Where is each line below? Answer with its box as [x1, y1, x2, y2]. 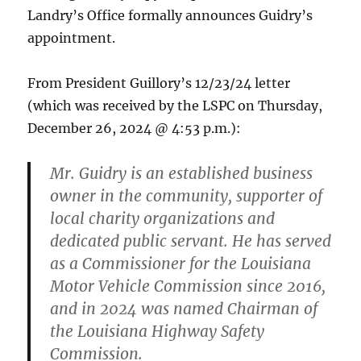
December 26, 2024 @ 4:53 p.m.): [27, 119, 242, 136]
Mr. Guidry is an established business [50, 163, 313, 183]
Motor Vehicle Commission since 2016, [50, 276, 326, 296]
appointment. [27, 29, 116, 46]
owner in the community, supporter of [50, 185, 323, 205]
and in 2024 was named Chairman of [50, 298, 318, 318]
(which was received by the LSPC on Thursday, [27, 97, 323, 114]
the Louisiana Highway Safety [50, 321, 265, 341]
